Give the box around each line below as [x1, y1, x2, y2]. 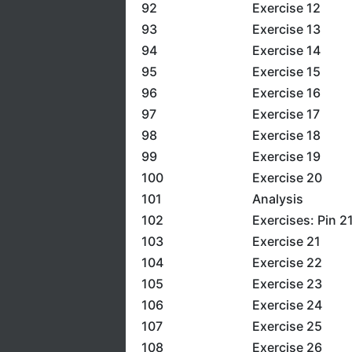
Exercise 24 [251, 297, 322, 313]
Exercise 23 [251, 276, 322, 291]
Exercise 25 [251, 318, 322, 334]
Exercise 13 [251, 21, 321, 37]
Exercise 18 [251, 127, 321, 143]
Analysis [251, 191, 303, 207]
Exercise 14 [251, 42, 321, 58]
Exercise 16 [251, 85, 321, 101]
